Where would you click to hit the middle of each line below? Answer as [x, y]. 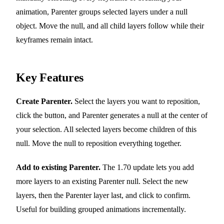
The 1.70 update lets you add [147, 167]
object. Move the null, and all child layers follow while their [110, 26]
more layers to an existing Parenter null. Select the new [102, 181]
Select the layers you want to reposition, [136, 101]
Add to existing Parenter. [58, 167]
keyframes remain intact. [54, 40]
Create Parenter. [44, 101]
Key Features [50, 78]
